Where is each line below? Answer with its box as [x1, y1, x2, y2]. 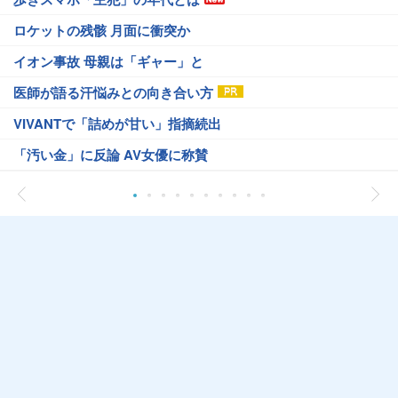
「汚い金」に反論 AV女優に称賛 [13, 145, 208, 164]
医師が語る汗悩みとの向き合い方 [13, 83, 213, 102]
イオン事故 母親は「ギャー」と [13, 52, 203, 71]
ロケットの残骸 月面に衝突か [13, 20, 190, 40]
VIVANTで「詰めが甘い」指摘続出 [13, 114, 221, 133]
